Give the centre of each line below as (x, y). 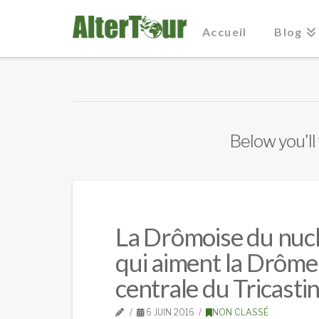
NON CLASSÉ (240, 312)
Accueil (225, 32)
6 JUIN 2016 (169, 312)
